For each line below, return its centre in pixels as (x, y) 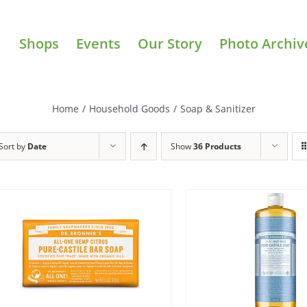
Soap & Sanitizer (218, 108)
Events (98, 43)
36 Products (217, 146)
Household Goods (129, 108)
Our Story (170, 43)
